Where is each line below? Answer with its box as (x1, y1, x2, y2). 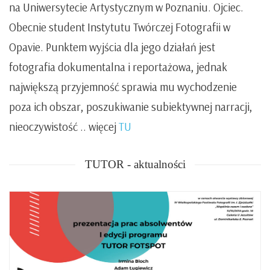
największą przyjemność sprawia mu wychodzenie (9, 80, 237, 95)
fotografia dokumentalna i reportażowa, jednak (9, 60, 227, 75)
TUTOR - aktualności (84, 158, 186, 171)
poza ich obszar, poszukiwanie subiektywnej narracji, (9, 99, 253, 115)
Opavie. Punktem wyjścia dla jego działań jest (9, 40, 215, 55)
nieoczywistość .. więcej (9, 119, 119, 134)
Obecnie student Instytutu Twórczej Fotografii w (9, 20, 230, 35)
